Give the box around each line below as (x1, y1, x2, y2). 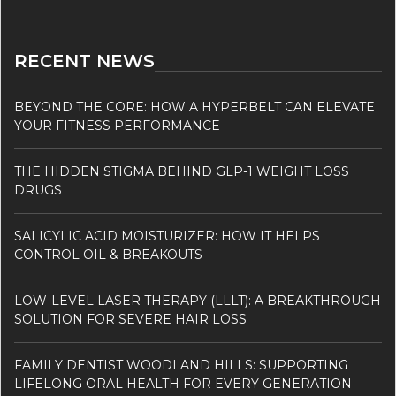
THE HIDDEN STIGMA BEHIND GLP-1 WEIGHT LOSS (14, 163, 349, 179)
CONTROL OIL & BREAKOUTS (14, 246, 202, 263)
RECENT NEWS (14, 49, 155, 72)
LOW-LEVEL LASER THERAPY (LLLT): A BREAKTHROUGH (14, 292, 381, 308)
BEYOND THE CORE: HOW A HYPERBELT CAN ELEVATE (14, 98, 375, 115)
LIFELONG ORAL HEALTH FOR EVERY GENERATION (14, 375, 352, 392)
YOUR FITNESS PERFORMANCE (14, 117, 220, 133)
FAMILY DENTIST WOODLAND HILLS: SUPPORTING (14, 356, 348, 373)
